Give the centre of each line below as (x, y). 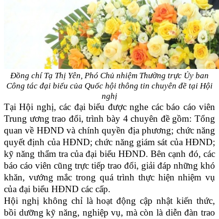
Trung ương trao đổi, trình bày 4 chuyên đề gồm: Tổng (109, 119)
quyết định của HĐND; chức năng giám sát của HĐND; (109, 142)
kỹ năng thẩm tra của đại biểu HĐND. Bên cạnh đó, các (109, 154)
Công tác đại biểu (38, 86)
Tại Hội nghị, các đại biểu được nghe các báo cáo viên (109, 107)
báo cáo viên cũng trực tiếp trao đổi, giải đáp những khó (109, 166)
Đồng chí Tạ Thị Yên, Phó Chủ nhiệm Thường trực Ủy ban (109, 76)
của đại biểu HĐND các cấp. (57, 189)
